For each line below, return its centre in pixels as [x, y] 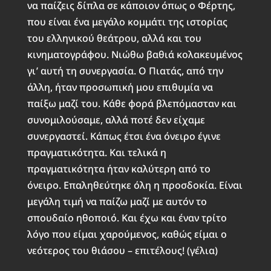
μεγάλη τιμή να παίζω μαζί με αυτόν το [117, 201]
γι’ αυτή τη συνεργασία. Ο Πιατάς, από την [125, 70]
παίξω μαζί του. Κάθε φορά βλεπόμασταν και [132, 103]
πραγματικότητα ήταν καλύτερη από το [119, 168]
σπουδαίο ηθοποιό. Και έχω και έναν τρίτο [127, 217]
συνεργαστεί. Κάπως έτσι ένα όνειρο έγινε [124, 136]
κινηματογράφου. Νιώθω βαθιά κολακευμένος [135, 54]
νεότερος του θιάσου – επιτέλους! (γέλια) [122, 250]
